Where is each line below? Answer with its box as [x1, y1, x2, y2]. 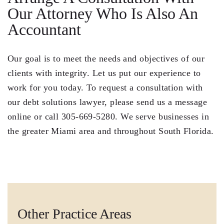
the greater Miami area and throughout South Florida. [7, 126, 214, 136]
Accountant [7, 20, 81, 39]
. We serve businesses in [115, 111, 209, 122]
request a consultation [99, 82, 183, 93]
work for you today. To [7, 82, 99, 93]
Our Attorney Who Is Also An [7, 4, 198, 23]
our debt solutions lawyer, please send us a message [7, 97, 207, 107]
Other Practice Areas [17, 206, 131, 222]
